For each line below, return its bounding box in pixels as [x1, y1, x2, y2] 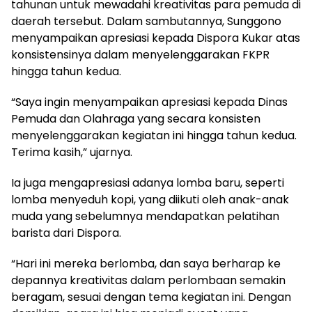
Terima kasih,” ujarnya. [11, 144, 132, 161]
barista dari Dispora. [11, 225, 121, 242]
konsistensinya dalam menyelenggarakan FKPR [11, 47, 270, 63]
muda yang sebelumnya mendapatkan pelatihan [11, 208, 279, 225]
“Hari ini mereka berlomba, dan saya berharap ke [11, 256, 281, 272]
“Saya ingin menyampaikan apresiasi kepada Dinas [11, 94, 288, 111]
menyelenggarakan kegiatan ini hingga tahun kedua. [11, 127, 297, 144]
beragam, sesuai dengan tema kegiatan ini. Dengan [11, 289, 291, 306]
